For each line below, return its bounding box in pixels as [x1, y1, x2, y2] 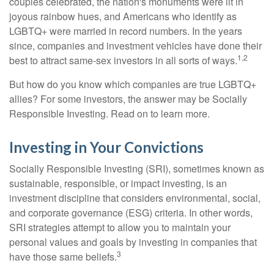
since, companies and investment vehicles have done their [9, 39, 262, 53]
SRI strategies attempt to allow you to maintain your [9, 220, 231, 234]
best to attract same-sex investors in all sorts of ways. [9, 53, 237, 67]
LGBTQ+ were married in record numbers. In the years [9, 24, 242, 38]
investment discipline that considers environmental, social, [9, 191, 261, 205]
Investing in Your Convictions [9, 138, 204, 156]
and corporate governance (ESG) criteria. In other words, [9, 206, 253, 220]
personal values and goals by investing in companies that [9, 235, 257, 249]
